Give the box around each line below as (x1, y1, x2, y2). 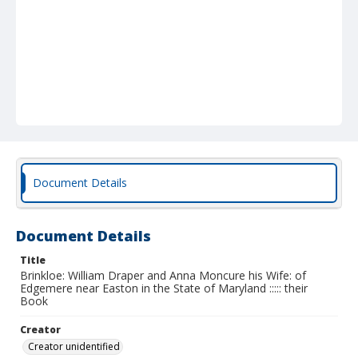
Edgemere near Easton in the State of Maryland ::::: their (20, 280, 308, 296)
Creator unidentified (28, 340, 120, 353)
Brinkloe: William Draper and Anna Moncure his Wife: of (20, 268, 306, 283)
